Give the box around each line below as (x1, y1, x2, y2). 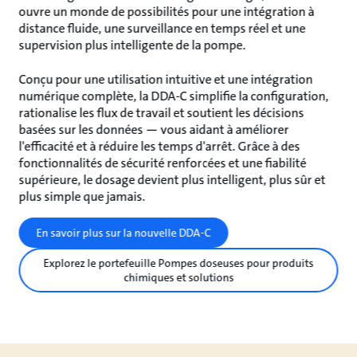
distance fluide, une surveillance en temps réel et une (18, 19, 306, 37)
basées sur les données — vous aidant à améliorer (18, 120, 289, 138)
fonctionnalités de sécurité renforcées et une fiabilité (18, 154, 307, 171)
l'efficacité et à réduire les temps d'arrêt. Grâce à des (18, 137, 300, 155)
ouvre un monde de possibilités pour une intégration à (18, 2, 315, 20)
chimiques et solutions (124, 269, 233, 284)
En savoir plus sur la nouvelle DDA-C (36, 225, 211, 240)
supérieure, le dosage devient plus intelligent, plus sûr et (18, 171, 326, 188)
